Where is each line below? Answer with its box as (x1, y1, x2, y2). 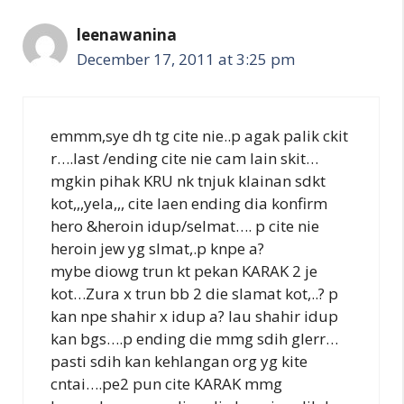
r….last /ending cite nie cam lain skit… (50, 147, 318, 169)
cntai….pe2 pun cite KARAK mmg (50, 372, 282, 394)
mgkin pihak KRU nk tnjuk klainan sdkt (50, 170, 326, 191)
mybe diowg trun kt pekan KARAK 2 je (50, 260, 317, 281)
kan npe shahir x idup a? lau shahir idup (50, 305, 338, 326)
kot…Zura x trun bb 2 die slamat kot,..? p (50, 282, 338, 304)
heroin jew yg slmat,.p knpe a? (50, 237, 264, 259)
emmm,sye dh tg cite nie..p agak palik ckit (50, 124, 348, 146)
